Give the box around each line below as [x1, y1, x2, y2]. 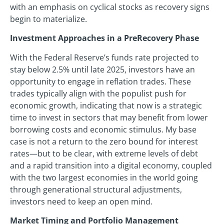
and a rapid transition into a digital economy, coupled [10, 159, 212, 171]
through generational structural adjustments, [10, 183, 182, 195]
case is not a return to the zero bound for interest [10, 135, 198, 147]
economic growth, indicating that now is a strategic [10, 99, 202, 111]
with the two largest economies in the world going [10, 171, 198, 183]
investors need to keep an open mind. [10, 195, 152, 207]
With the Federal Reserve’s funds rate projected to [10, 51, 199, 63]
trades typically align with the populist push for [10, 87, 186, 99]
